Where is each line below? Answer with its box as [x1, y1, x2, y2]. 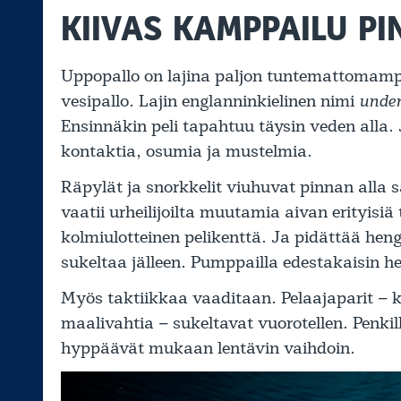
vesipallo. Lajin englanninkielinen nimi [61, 90, 359, 113]
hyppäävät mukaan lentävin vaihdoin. [61, 337, 355, 360]
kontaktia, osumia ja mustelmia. [61, 141, 312, 163]
